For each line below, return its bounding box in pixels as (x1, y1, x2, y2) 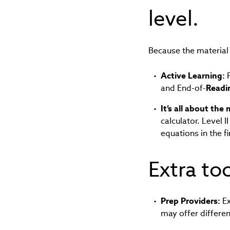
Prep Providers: (160, 196, 220, 207)
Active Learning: (160, 70, 225, 82)
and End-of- (160, 83, 206, 94)
